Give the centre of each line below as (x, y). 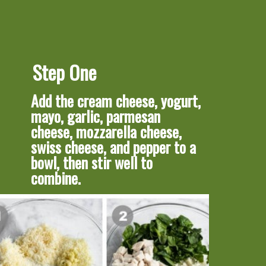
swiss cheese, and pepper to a (114, 147)
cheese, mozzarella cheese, (107, 132)
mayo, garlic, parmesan (96, 116)
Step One (65, 72)
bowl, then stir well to (92, 163)
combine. (56, 178)
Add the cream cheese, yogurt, (116, 101)
